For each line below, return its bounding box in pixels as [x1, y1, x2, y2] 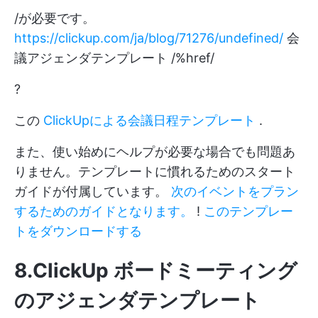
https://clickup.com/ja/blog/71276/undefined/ [14, 30, 283, 45]
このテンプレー [204, 203, 293, 219]
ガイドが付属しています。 [14, 183, 171, 199]
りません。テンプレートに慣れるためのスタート [14, 163, 295, 179]
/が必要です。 [14, 10, 95, 26]
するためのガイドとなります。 [14, 203, 193, 219]
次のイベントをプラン [171, 183, 299, 199]
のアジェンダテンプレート [14, 287, 261, 312]
